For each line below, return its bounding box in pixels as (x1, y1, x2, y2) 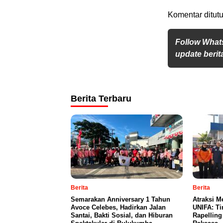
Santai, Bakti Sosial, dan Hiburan (71, 211, 173, 219)
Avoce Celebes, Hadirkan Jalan (71, 203, 166, 211)
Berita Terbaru (71, 93, 131, 104)
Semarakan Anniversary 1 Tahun (71, 195, 170, 203)
